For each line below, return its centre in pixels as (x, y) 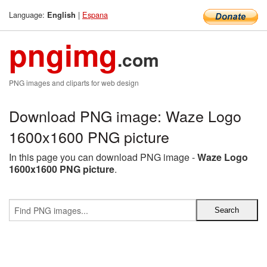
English (61, 15)
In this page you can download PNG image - (103, 157)
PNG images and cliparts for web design (74, 83)
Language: (28, 15)
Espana (95, 15)
